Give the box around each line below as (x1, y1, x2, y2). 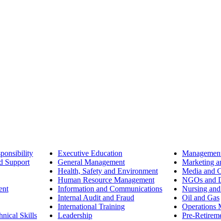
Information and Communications (58, 184, 162, 193)
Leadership (58, 211, 92, 220)
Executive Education (58, 149, 122, 158)
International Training (58, 202, 125, 211)
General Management (58, 158, 125, 167)
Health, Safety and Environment (58, 167, 158, 176)
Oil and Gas (182, 193, 220, 202)
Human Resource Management (58, 176, 154, 184)
